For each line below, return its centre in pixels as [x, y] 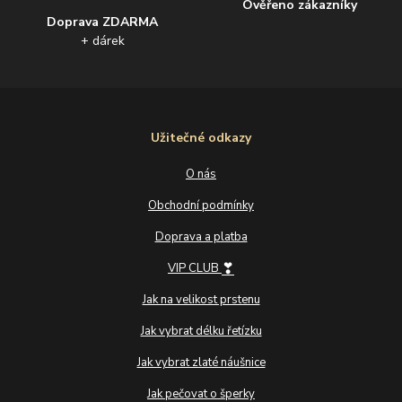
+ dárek [102, 40]
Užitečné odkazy [201, 137]
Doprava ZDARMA [103, 22]
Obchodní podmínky [201, 205]
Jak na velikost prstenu [201, 299]
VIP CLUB [195, 268]
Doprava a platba [201, 236]
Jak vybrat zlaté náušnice [201, 362]
